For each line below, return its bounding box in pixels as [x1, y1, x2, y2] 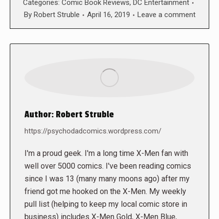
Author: [24, 109, 54, 120]
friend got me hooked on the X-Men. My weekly [24, 187, 186, 197]
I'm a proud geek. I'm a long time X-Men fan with [24, 149, 188, 158]
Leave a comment [137, 10, 196, 20]
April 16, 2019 [87, 10, 130, 20]
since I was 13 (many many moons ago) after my [24, 174, 190, 184]
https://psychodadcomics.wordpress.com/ [24, 127, 161, 136]
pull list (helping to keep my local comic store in [24, 199, 187, 209]
